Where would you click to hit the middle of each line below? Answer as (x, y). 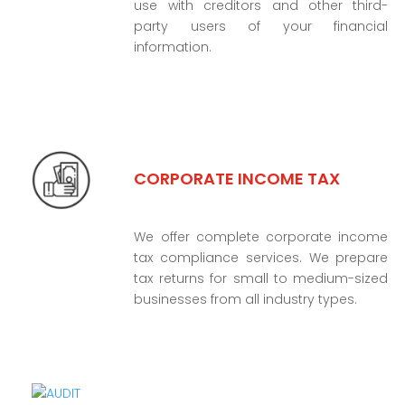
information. (173, 47)
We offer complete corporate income (261, 237)
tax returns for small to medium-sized (261, 279)
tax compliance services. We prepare (261, 258)
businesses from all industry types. (246, 300)
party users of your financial (261, 26)
